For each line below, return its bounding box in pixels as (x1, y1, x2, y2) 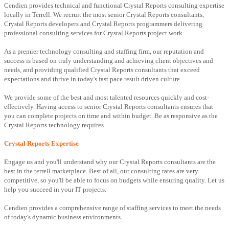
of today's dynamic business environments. (4, 213, 122, 221)
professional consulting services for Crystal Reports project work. (4, 29, 184, 37)
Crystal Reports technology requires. (4, 121, 105, 129)
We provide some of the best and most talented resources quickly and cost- (4, 94, 209, 102)
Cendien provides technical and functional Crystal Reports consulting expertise (4, 2, 224, 10)
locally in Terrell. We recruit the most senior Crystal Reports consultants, (4, 11, 204, 19)
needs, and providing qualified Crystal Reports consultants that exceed (4, 66, 200, 74)
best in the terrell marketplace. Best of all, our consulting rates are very (4, 167, 198, 175)
